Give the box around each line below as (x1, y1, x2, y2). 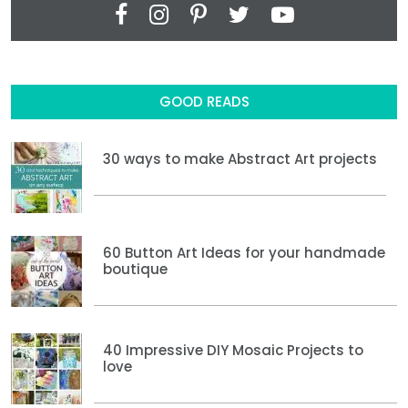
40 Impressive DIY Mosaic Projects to (103, 341, 363, 361)
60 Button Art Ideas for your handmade (103, 243, 385, 263)
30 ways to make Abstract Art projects (103, 149, 377, 169)
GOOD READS (158, 92, 250, 112)
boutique (103, 260, 168, 280)
